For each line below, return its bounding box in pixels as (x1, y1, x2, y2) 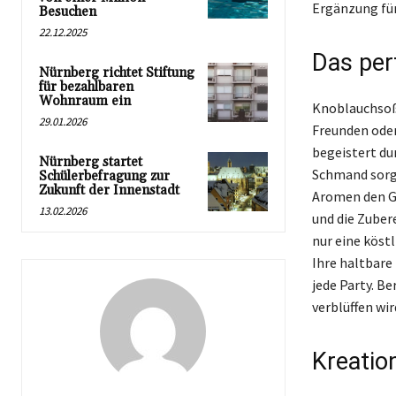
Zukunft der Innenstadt (39, 181, 179, 199)
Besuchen (39, 3, 96, 20)
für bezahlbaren (39, 78, 133, 95)
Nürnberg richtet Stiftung (39, 64, 194, 81)
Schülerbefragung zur (39, 167, 170, 185)
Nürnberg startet (39, 153, 142, 171)
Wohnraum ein (39, 92, 131, 110)
